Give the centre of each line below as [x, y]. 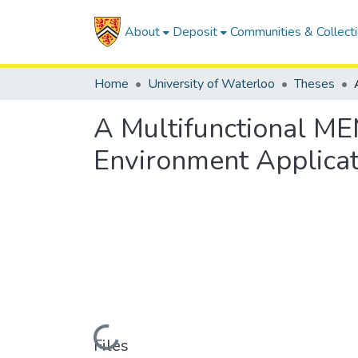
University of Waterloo [211, 84]
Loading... [91, 340]
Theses [314, 84]
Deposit [195, 32]
